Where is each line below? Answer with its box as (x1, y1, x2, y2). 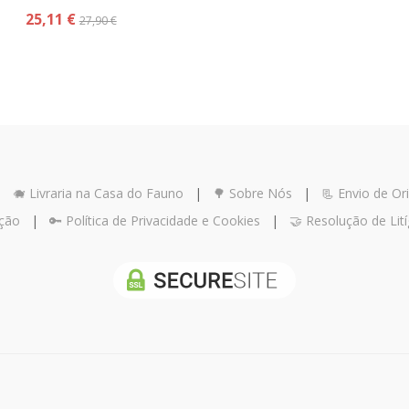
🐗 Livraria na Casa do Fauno (13, 184, 184, 203)
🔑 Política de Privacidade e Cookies (49, 212, 260, 230)
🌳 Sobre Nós (213, 184, 292, 203)
